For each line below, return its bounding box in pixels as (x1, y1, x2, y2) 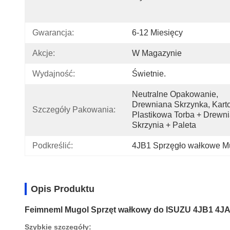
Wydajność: (32, 69, 75, 78)
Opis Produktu (31, 184, 94, 194)
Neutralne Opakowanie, (132, 90, 218, 99)
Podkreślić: (32, 141, 73, 150)
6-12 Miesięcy (132, 28, 183, 37)
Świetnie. (132, 69, 166, 78)
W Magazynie (132, 49, 182, 57)
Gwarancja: (32, 28, 74, 37)
